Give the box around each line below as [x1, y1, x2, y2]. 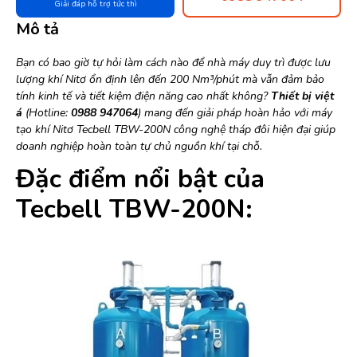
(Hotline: [22, 105, 71, 120]
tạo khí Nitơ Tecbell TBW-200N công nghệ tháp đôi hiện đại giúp [16, 122, 335, 137]
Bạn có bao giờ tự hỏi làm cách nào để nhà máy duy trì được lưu [16, 55, 331, 70]
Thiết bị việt [271, 88, 334, 104]
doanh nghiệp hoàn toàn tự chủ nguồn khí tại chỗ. [16, 139, 262, 154]
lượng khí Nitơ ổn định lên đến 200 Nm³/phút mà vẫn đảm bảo [16, 72, 324, 87]
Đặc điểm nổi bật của [16, 162, 265, 196]
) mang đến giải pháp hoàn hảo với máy [138, 105, 332, 120]
